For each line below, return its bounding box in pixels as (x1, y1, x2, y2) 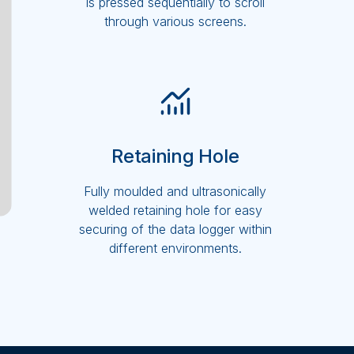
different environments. (108, 240, 242, 257)
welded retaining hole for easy (88, 202, 262, 219)
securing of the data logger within (78, 221, 272, 238)
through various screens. (104, 13, 247, 30)
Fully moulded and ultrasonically (84, 183, 267, 200)
